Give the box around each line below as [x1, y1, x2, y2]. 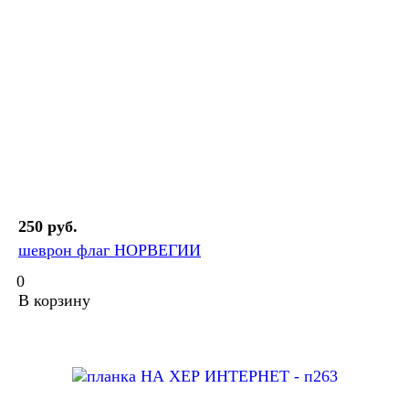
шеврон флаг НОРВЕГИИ [18, 241, 201, 260]
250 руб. [18, 217, 78, 236]
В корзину [18, 291, 90, 310]
